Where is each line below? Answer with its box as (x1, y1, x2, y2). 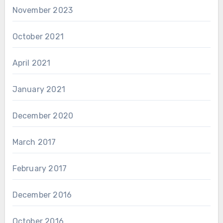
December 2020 (12, 111, 74, 120)
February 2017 (12, 163, 67, 173)
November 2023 (12, 5, 73, 15)
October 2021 (12, 31, 64, 41)
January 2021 (12, 84, 65, 94)
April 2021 (12, 58, 51, 68)
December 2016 (12, 190, 72, 200)
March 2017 (12, 137, 56, 147)
